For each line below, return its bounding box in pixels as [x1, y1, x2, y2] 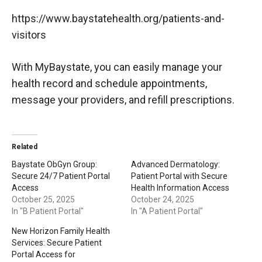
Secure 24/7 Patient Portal [12, 171, 110, 181]
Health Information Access [131, 182, 229, 192]
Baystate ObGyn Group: [12, 159, 97, 169]
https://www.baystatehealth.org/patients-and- [12, 12, 225, 25]
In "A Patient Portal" [131, 206, 203, 216]
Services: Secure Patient [12, 237, 102, 247]
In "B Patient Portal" [12, 206, 84, 216]
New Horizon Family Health [12, 226, 110, 236]
